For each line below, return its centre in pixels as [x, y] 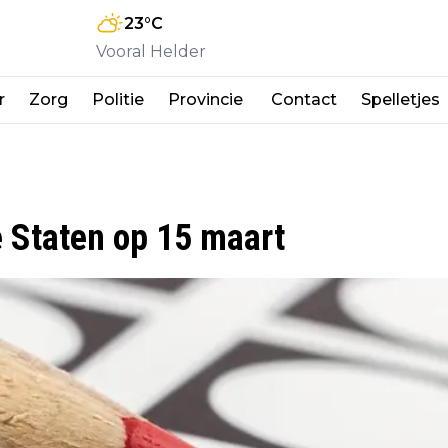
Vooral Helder [151, 51]
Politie [118, 99]
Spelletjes [400, 99]
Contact [304, 99]
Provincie [207, 99]
